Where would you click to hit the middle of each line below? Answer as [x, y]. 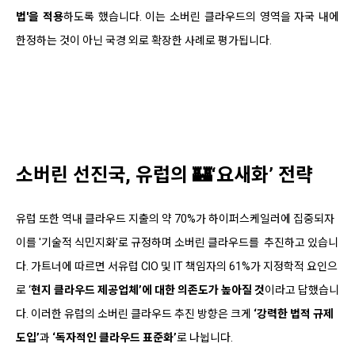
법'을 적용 [40, 16]
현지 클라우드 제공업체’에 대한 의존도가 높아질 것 [148, 290]
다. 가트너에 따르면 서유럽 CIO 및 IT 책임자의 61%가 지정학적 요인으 [177, 266]
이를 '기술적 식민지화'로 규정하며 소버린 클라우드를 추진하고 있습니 [177, 242]
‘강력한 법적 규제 [294, 313]
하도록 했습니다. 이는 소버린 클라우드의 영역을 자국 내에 [201, 16]
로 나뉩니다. [205, 337]
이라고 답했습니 [302, 290]
